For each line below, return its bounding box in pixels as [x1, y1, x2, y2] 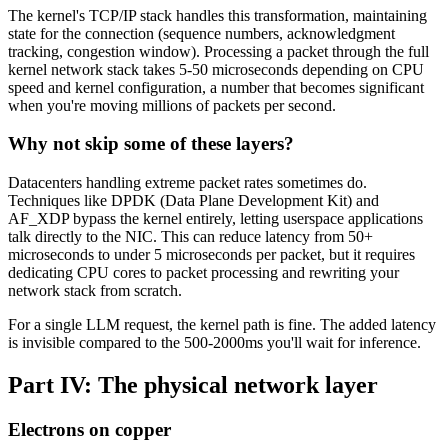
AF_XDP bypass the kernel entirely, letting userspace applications [8, 210, 423, 228]
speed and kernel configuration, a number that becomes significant [8, 78, 424, 96]
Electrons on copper [8, 418, 171, 440]
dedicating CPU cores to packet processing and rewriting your [8, 264, 399, 282]
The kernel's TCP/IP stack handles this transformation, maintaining [8, 6, 427, 24]
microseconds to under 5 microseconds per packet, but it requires [8, 246, 415, 264]
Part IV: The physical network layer [8, 371, 378, 398]
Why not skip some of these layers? [8, 133, 294, 155]
